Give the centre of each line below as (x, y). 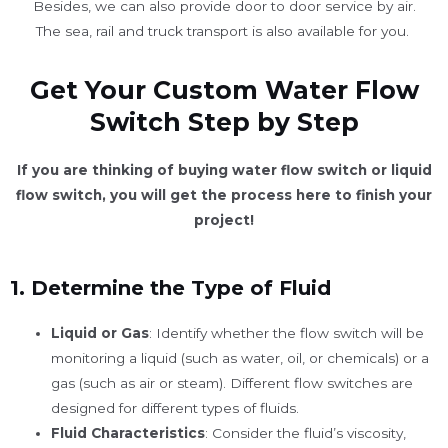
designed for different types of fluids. (175, 407)
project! (224, 220)
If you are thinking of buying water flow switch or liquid (224, 170)
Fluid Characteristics (128, 432)
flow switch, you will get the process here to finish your (224, 195)
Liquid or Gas (100, 332)
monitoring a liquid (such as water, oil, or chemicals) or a (240, 357)
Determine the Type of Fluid (181, 287)
